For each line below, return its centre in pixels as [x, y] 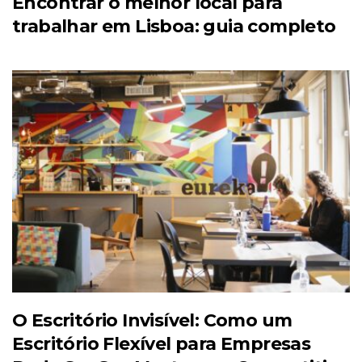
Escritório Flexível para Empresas [162, 344]
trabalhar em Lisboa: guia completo [174, 26]
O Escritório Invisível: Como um [152, 321]
